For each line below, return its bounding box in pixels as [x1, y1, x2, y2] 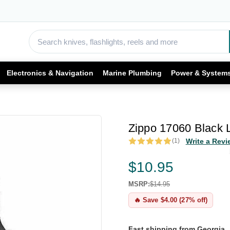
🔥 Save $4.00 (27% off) [133, 196, 208, 204]
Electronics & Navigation [7, 68, 93, 77]
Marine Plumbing [103, 68, 162, 77]
